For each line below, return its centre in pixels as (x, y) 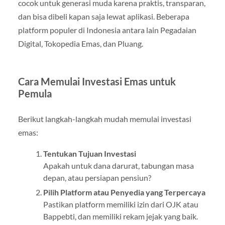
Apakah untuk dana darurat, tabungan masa (118, 165)
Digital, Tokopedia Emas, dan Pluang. (80, 44)
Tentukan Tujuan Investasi (89, 153)
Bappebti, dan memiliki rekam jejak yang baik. (120, 216)
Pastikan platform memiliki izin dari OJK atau (121, 204)
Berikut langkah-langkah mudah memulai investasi (104, 119)
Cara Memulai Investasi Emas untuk (97, 82)
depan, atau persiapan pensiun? (97, 177)
